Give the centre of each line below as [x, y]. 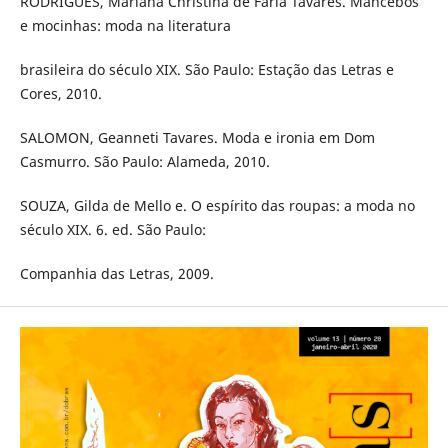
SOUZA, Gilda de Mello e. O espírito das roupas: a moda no [217, 205]
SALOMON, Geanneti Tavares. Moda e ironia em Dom [197, 137]
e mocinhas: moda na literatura [125, 25]
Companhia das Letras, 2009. [116, 273]
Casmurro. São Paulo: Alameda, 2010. [144, 161]
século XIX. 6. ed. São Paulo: [112, 229]
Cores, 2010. [60, 93]
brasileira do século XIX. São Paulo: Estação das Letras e [206, 69]
